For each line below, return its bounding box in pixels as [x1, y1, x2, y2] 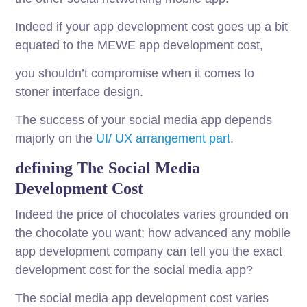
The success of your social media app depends [15, 113, 273, 127]
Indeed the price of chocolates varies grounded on [15, 208, 289, 222]
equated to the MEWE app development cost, [15, 38, 264, 53]
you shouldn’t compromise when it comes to [15, 66, 255, 81]
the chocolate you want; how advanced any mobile [15, 226, 291, 241]
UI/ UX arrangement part [96, 132, 231, 146]
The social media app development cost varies [15, 291, 269, 306]
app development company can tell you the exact [15, 245, 283, 259]
